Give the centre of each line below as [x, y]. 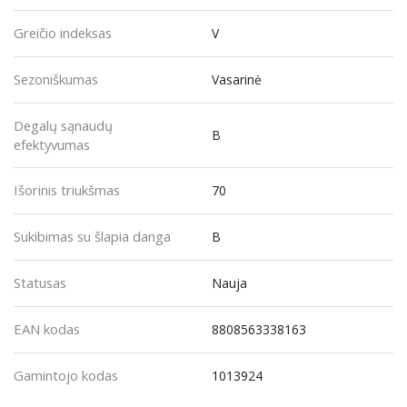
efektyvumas [52, 144]
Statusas [40, 282]
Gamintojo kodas [66, 375]
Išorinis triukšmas [67, 189]
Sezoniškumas [56, 79]
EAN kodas [47, 328]
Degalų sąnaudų [63, 125]
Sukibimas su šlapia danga [92, 236]
